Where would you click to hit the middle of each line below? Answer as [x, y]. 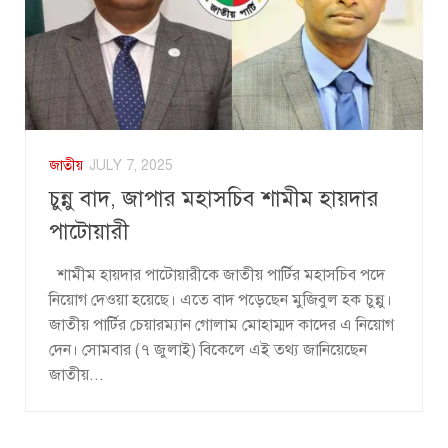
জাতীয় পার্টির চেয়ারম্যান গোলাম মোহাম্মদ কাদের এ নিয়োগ [221, 325]
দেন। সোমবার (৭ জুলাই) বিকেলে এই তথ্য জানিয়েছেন [208, 350]
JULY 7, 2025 [131, 166]
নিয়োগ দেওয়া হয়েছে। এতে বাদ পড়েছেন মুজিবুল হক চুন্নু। [220, 300]
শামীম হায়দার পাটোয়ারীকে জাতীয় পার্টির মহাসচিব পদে [217, 275]
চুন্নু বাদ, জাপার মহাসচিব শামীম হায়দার [214, 199]
